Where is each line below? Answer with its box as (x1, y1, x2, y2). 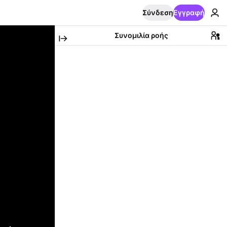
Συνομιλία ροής (115, 31, 168, 40)
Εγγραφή (173, 8, 205, 17)
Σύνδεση (142, 8, 173, 17)
